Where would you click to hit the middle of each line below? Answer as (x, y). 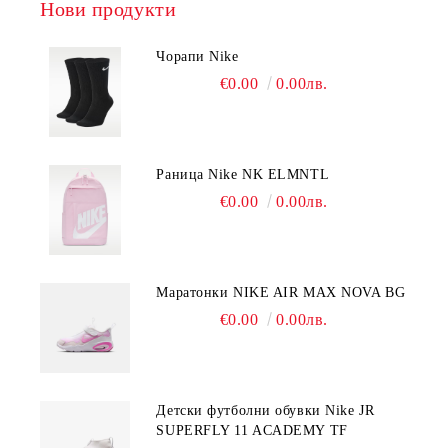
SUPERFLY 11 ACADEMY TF (252, 430)
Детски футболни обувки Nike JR (265, 410)
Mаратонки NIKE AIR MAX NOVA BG (281, 292)
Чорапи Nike (197, 56)
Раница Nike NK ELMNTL (243, 174)
